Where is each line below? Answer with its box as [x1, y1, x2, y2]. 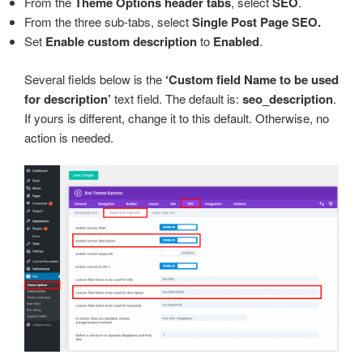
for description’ [24, 89, 111, 108]
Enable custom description [45, 32, 197, 50]
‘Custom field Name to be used [165, 70, 339, 88]
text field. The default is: [111, 89, 242, 107]
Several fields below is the [24, 70, 165, 88]
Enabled [213, 32, 259, 50]
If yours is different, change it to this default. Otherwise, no [24, 109, 329, 126]
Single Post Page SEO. [192, 13, 321, 31]
